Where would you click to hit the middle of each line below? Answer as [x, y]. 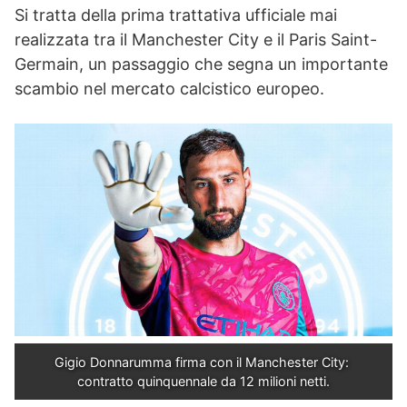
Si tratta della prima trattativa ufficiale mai [176, 15]
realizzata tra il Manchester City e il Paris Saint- [196, 40]
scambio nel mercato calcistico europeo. [169, 89]
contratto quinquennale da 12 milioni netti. [203, 381]
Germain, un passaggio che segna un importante [201, 64]
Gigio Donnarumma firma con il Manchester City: [202, 362]
